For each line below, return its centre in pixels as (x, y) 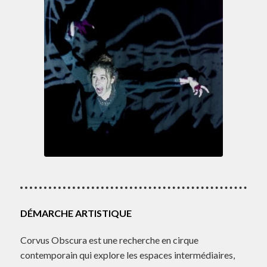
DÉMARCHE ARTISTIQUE (76, 213)
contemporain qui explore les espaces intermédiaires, (127, 254)
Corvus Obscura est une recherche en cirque (109, 240)
